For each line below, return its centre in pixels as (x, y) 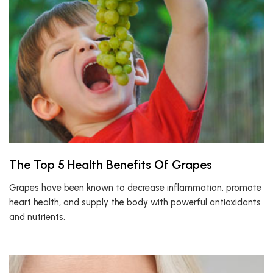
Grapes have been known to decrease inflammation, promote (135, 188)
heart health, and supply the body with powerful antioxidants (135, 202)
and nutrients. (37, 217)
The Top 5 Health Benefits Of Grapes (111, 165)
